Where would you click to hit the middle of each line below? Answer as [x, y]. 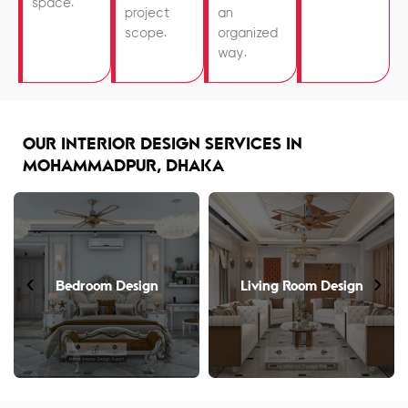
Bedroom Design [107, 285]
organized [248, 34]
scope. [146, 34]
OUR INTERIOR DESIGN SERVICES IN [163, 144]
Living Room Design [301, 285]
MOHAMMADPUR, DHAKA [123, 166]
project [147, 14]
